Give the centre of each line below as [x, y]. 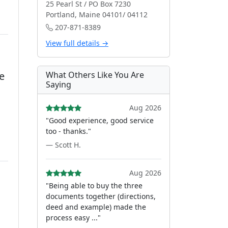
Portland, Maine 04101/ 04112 [97, 15]
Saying [59, 84]
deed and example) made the [96, 207]
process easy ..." [73, 218]
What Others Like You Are [95, 75]
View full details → [77, 43]
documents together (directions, [101, 196]
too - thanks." [68, 131]
